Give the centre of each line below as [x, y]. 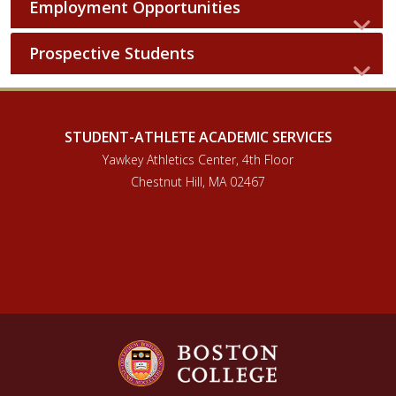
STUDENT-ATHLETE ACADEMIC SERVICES [198, 137]
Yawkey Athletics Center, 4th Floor [198, 160]
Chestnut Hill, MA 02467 [198, 182]
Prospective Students [112, 53]
